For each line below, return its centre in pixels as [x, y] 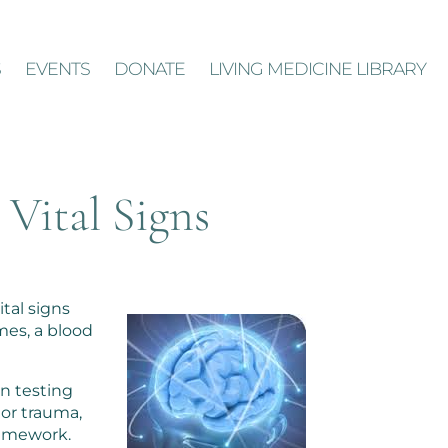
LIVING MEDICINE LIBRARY [317, 69]
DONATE [149, 69]
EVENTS [57, 69]
